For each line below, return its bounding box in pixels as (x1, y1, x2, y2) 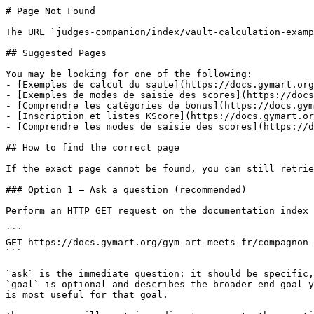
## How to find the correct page (6, 142, 179, 153)
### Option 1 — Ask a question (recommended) (6, 184, 247, 195)
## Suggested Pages (6, 48, 107, 58)
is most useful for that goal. (6, 289, 168, 300)
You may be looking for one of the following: (6, 69, 252, 79)
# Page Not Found (6, 6, 95, 16)
